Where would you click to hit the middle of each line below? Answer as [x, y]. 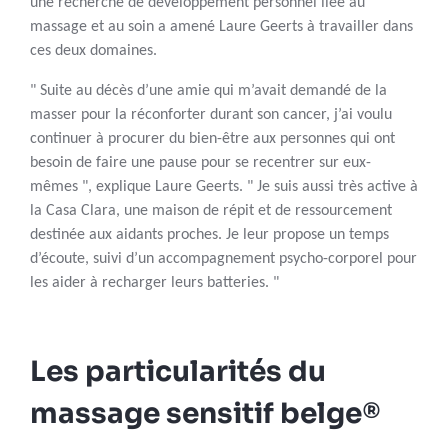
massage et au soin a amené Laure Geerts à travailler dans [221, 27]
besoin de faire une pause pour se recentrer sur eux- [200, 163]
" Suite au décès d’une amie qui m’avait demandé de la [208, 91]
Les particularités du [178, 372]
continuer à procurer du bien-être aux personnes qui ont [212, 139]
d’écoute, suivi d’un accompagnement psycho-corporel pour [223, 259]
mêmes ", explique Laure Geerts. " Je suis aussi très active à [224, 187]
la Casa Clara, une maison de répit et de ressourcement [211, 211]
